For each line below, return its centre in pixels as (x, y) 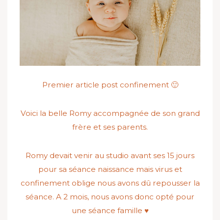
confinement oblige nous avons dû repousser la (110, 183)
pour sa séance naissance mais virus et (110, 169)
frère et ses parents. (110, 127)
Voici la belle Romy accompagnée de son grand (110, 113)
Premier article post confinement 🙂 (110, 85)
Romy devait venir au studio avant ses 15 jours (110, 156)
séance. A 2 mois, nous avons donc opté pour (110, 197)
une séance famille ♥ (110, 211)
